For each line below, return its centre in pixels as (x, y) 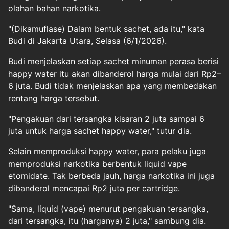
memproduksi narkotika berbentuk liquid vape (97, 164)
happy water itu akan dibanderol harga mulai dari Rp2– (114, 74)
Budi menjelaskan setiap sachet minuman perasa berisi (113, 61)
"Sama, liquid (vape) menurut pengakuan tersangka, (108, 209)
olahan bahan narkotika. (54, 8)
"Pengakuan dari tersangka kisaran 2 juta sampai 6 (106, 119)
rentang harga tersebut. (54, 98)
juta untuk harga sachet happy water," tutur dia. (100, 131)
